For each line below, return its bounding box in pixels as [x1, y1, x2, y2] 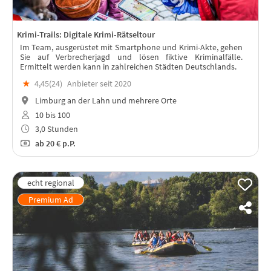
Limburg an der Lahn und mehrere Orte [33, 94, 177, 106]
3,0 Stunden [33, 123, 78, 135]
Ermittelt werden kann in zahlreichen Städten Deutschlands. [20, 61, 237, 73]
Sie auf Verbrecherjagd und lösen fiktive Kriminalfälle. [20, 51, 243, 63]
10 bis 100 [33, 109, 70, 120]
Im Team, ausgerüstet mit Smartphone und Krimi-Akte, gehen [20, 42, 243, 53]
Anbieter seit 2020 [67, 78, 131, 90]
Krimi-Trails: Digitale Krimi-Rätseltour [17, 29, 155, 41]
